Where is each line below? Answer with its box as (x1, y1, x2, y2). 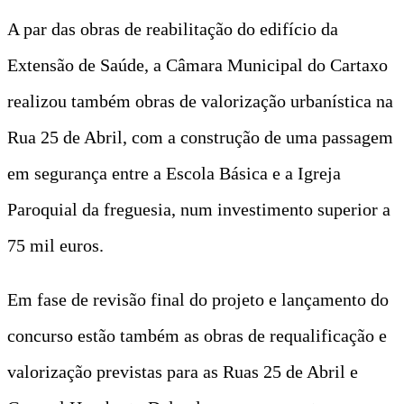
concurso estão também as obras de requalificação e (7, 325, 387, 345)
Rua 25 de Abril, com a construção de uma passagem (7, 126, 393, 147)
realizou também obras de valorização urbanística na (7, 90, 393, 111)
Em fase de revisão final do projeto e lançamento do (7, 289, 389, 309)
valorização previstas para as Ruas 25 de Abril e (7, 361, 358, 381)
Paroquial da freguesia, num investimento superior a (7, 198, 390, 219)
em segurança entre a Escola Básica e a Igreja (7, 162, 341, 183)
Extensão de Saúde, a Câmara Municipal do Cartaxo (7, 54, 388, 75)
